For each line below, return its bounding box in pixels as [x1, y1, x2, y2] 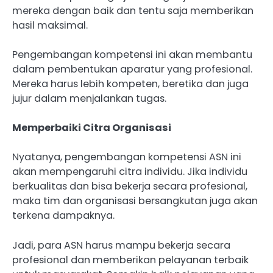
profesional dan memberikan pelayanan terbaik [12, 252, 249, 267]
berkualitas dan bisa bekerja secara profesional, [12, 179, 247, 194]
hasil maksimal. [12, 18, 88, 33]
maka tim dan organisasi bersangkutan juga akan [12, 194, 258, 208]
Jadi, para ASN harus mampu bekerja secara [12, 238, 230, 252]
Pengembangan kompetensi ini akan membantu [12, 48, 252, 62]
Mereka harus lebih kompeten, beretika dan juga [12, 77, 249, 91]
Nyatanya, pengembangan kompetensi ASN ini [12, 150, 241, 165]
